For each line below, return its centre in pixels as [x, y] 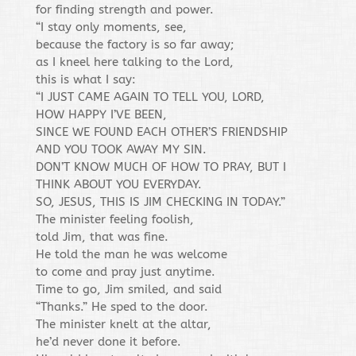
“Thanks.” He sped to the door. [122, 307]
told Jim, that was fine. [102, 237]
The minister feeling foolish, [114, 219]
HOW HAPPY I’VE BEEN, [101, 114]
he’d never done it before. [108, 342]
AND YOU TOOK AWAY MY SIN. [121, 149]
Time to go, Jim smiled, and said [128, 289]
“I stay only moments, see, [111, 27]
